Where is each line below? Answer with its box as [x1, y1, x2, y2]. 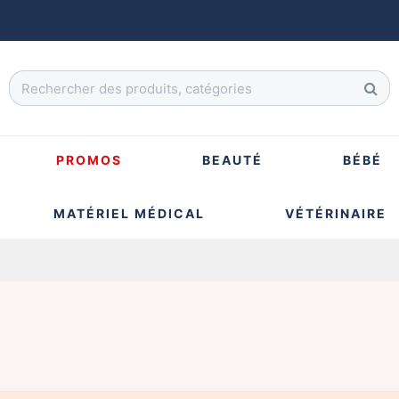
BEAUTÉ [202, 152, 263, 167]
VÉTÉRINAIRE [284, 206, 387, 221]
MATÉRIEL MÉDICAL [53, 206, 205, 221]
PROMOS [56, 152, 122, 167]
